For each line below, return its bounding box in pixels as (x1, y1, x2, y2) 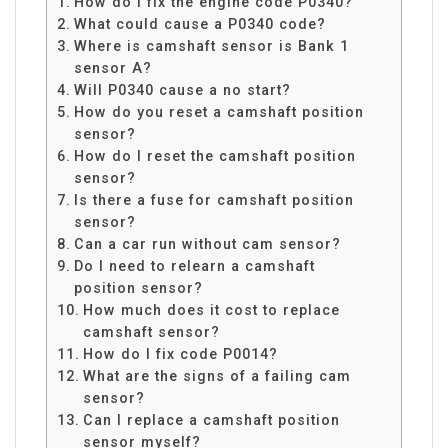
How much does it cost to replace (82, 301, 340, 318)
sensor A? (73, 59, 152, 76)
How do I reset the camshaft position (73, 147, 356, 164)
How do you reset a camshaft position (73, 103, 364, 120)
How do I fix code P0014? (82, 345, 278, 362)
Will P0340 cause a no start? (73, 81, 291, 98)
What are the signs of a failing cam (82, 367, 351, 384)
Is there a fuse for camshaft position (73, 191, 354, 208)
